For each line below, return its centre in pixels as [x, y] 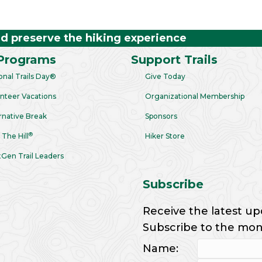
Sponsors [161, 116]
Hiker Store [165, 136]
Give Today [165, 76]
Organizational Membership [195, 96]
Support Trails [174, 60]
